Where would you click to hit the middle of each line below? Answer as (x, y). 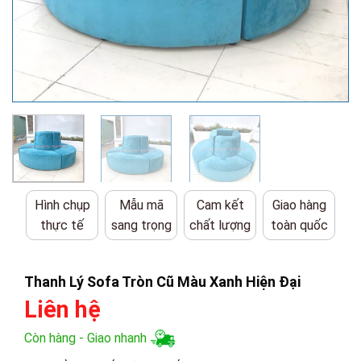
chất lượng (220, 226)
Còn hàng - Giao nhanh (85, 338)
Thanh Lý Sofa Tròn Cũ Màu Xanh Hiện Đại (162, 282)
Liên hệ (62, 309)
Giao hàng (299, 205)
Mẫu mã (141, 205)
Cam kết (220, 205)
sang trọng (141, 226)
